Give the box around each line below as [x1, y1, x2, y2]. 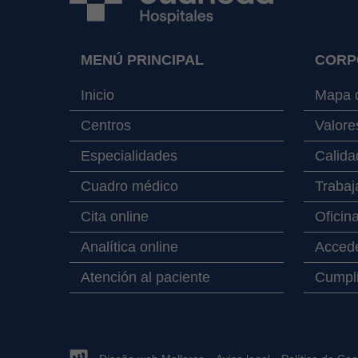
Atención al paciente [81, 269, 210, 286]
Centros [81, 117, 131, 134]
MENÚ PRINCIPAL [81, 52, 204, 69]
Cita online [81, 209, 149, 225]
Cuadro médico [81, 178, 178, 195]
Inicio [81, 87, 114, 104]
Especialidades [81, 148, 177, 165]
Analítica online [81, 239, 178, 256]
